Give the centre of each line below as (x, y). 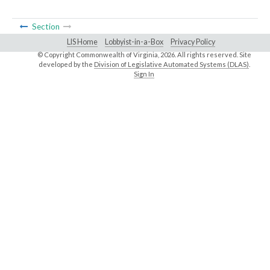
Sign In (144, 74)
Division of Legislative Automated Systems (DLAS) (171, 64)
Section (46, 27)
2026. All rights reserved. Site (206, 55)
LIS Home (82, 42)
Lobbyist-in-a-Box (134, 42)
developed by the (66, 64)
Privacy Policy (193, 42)
